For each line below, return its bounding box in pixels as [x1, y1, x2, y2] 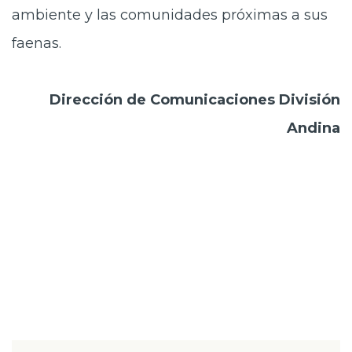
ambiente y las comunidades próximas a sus [12, 6, 328, 24]
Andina [287, 119, 340, 137]
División [279, 91, 340, 108]
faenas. [12, 35, 61, 52]
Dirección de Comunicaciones [46, 91, 279, 108]
